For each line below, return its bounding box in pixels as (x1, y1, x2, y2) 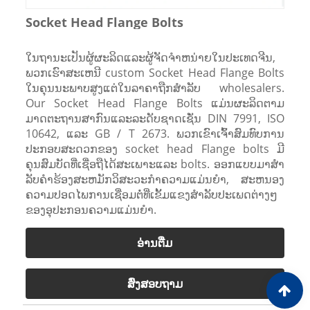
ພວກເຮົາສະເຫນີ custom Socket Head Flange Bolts (25, 64, 285, 80)
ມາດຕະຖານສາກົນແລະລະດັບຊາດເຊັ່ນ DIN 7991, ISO (25, 110, 285, 126)
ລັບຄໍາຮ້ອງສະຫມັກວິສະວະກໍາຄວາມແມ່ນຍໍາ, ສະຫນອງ (25, 171, 285, 187)
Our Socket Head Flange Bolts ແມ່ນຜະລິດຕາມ (25, 95, 285, 111)
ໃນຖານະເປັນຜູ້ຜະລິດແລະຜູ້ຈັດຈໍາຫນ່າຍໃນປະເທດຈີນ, (25, 49, 275, 65)
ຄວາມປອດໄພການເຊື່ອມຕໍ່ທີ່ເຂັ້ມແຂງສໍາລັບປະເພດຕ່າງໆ (25, 186, 277, 202)
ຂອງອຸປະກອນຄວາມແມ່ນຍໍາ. (25, 201, 156, 217)
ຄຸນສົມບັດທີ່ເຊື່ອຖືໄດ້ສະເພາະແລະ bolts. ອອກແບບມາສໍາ (25, 156, 285, 172)
